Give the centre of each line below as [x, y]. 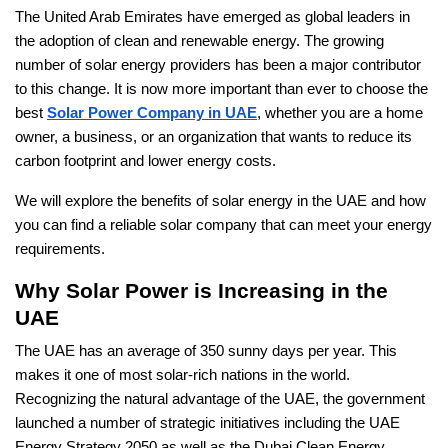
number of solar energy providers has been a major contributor [218, 65]
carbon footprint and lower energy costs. [145, 161]
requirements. [60, 249]
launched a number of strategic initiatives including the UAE [207, 423]
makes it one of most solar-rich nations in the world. [182, 375]
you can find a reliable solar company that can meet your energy [223, 225]
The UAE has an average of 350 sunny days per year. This [206, 351]
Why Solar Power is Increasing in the [201, 291]
